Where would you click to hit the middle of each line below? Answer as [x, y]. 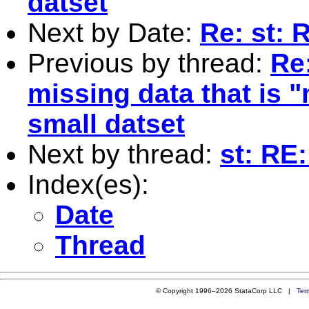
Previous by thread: [149, 63]
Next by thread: [124, 154]
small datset [106, 123]
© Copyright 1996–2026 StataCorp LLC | [226, 290]
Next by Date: [114, 32]
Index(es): [88, 184]
